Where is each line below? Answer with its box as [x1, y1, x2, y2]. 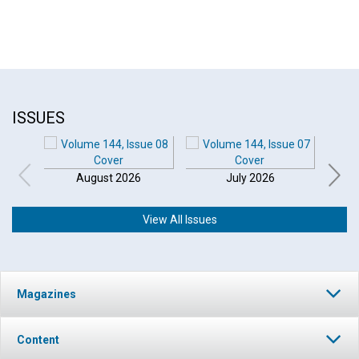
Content [17, 333, 59, 346]
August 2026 [76, 171, 142, 184]
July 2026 [225, 171, 275, 184]
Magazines [17, 288, 76, 301]
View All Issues [142, 213, 217, 226]
